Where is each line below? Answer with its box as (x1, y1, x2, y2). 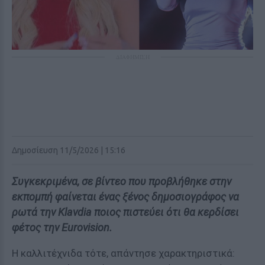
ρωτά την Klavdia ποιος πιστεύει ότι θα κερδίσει (12, 206, 239, 218)
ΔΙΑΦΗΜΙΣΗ (115, 53, 150, 61)
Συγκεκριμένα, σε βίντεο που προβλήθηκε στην (12, 175, 231, 188)
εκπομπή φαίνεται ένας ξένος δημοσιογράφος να (12, 190, 239, 203)
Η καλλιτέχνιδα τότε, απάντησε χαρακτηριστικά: (12, 247, 235, 259)
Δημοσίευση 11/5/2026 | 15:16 (12, 146, 125, 155)
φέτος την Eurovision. (12, 221, 112, 234)
